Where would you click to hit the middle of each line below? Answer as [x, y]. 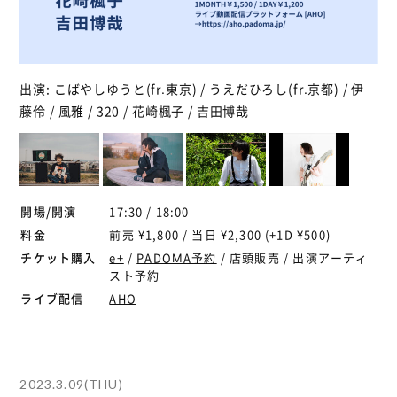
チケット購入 [58, 257]
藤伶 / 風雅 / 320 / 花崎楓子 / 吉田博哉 [135, 110]
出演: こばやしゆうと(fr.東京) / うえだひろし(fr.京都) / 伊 [192, 88]
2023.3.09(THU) [71, 384]
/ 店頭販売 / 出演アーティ [292, 257]
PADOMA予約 [177, 257]
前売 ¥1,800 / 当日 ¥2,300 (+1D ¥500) [220, 234]
